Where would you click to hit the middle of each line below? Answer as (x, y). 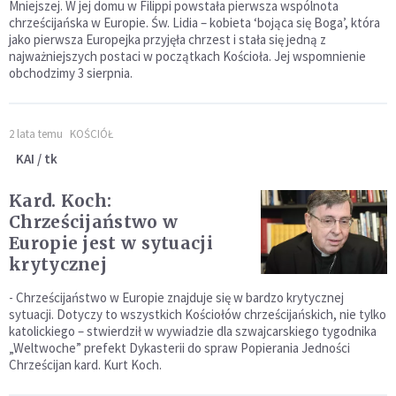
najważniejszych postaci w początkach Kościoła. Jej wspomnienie (187, 56)
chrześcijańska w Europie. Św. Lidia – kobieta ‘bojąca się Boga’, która (194, 23)
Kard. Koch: (61, 201)
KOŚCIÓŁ (91, 134)
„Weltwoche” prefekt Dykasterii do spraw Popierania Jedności (179, 348)
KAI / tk (37, 159)
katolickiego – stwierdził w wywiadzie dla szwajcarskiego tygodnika (193, 331)
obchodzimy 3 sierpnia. (71, 73)
